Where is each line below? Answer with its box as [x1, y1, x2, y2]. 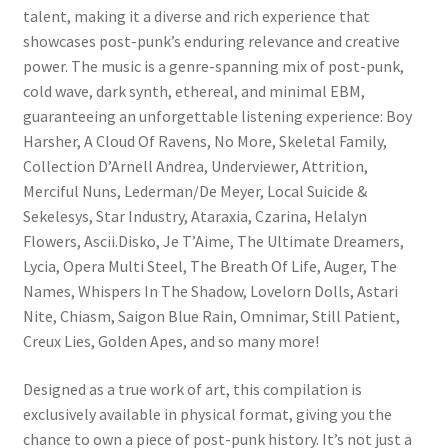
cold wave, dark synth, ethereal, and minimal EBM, [22, 81, 365, 102]
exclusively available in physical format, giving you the [22, 403, 392, 424]
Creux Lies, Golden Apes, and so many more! [22, 331, 319, 352]
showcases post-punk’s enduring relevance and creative [22, 31, 400, 52]
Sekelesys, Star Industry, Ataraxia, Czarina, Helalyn [22, 206, 367, 227]
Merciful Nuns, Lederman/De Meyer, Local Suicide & [22, 181, 367, 202]
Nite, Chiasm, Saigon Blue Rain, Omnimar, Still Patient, [22, 306, 400, 327]
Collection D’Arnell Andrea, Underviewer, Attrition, [22, 156, 368, 177]
